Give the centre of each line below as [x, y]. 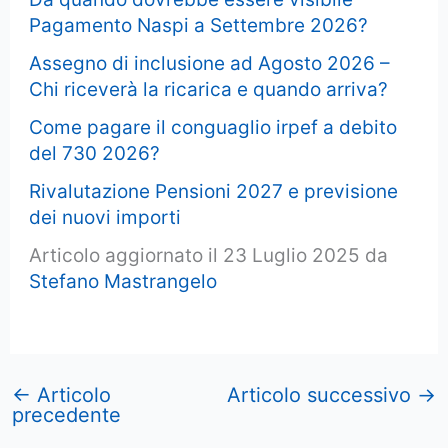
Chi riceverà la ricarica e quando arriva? [209, 90]
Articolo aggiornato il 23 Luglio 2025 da [209, 256]
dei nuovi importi [105, 218]
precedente [67, 414]
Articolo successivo [321, 394]
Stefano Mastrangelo [123, 282]
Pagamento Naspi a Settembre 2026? [199, 26]
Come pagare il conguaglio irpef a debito [213, 128]
